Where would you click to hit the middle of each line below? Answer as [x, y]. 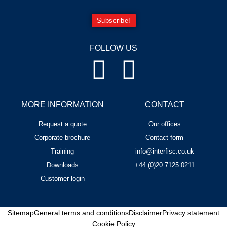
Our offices [164, 124]
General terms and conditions [81, 213]
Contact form [165, 138]
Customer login [62, 179]
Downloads [62, 165]
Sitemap [21, 213]
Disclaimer [145, 213]
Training [63, 152]
